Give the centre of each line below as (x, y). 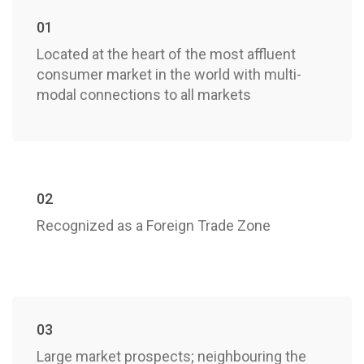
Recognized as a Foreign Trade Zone (154, 225)
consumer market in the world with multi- (169, 74)
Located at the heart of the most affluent (166, 54)
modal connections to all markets (144, 95)
